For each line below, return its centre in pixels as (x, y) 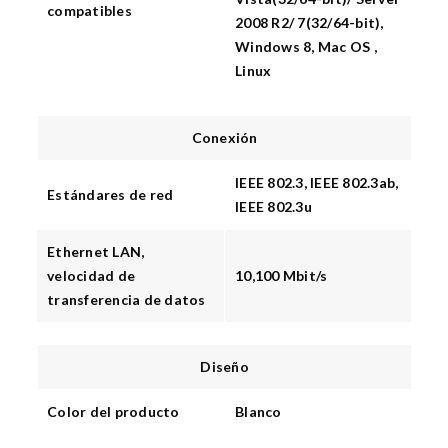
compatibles (89, 10)
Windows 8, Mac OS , (306, 46)
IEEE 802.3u (273, 206)
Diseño (224, 366)
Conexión (224, 137)
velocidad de (91, 275)
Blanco (258, 411)
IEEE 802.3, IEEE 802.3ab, (317, 182)
